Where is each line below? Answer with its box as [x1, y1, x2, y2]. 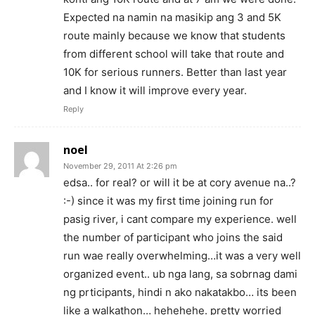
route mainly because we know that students [63, 28, 285, 42]
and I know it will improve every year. [63, 83, 247, 97]
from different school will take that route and [63, 46, 284, 60]
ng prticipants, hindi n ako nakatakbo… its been [63, 285, 297, 299]
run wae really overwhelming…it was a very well [63, 248, 301, 262]
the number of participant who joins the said [63, 230, 283, 244]
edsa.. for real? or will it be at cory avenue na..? [63, 175, 296, 189]
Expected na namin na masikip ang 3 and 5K [63, 10, 281, 24]
